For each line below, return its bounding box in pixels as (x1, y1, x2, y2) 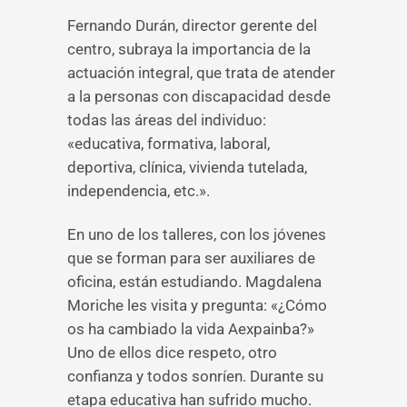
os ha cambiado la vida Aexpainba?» (67, 320, 314, 338)
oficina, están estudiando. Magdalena (67, 273, 322, 291)
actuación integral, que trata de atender (67, 64, 335, 82)
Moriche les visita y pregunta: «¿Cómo (67, 296, 327, 314)
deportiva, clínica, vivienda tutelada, (67, 158, 307, 176)
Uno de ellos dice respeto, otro (67, 343, 277, 362)
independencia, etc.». (67, 182, 210, 200)
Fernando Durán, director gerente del (67, 16, 317, 35)
